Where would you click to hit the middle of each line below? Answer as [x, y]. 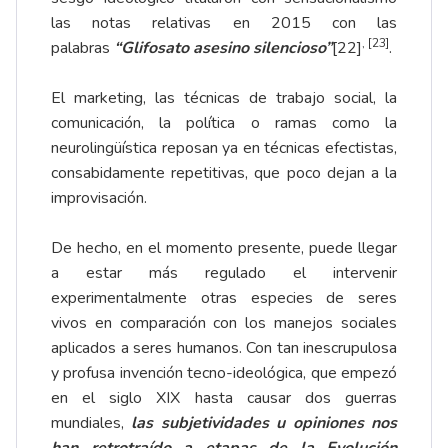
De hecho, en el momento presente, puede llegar [224, 247]
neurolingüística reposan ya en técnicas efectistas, [224, 147]
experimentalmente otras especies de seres [224, 297]
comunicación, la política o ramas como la [224, 122]
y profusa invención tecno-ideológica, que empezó [224, 372]
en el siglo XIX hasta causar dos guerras [224, 397]
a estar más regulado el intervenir [224, 272]
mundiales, [91, 422]
